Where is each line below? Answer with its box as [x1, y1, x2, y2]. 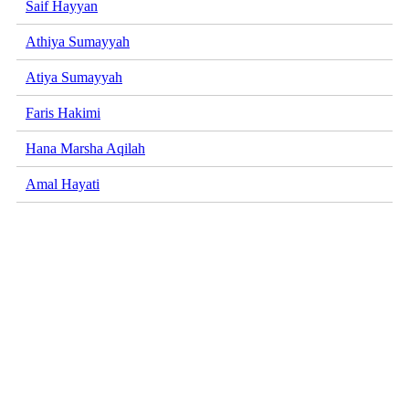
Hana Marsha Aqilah [26, 141, 145, 157]
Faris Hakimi [26, 105, 100, 121]
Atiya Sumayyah [26, 69, 122, 86]
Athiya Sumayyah [26, 34, 130, 50]
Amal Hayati [26, 176, 100, 193]
